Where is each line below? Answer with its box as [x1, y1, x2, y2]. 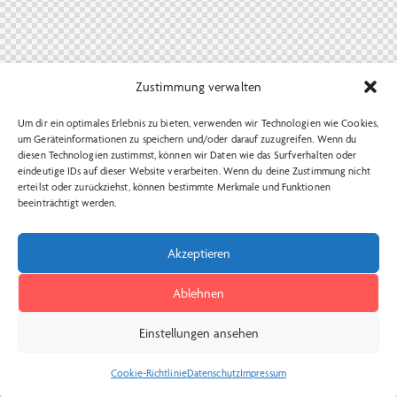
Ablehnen [173, 284, 224, 301]
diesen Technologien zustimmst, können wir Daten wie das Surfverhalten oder [18, 149, 357, 161]
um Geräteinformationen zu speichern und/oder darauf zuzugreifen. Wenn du [18, 133, 357, 145]
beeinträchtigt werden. [18, 197, 117, 209]
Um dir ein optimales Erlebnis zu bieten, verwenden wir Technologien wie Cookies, [18, 117, 379, 129]
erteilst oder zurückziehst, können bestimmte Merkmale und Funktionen [18, 181, 331, 193]
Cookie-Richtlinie [111, 367, 187, 379]
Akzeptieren [167, 245, 230, 261]
